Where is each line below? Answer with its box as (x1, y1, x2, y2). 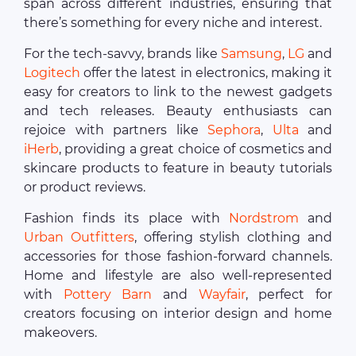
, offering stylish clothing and (133, 230, 333, 246)
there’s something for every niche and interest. (24, 15, 322, 31)
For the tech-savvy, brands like (24, 46, 221, 62)
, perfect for (245, 287, 333, 303)
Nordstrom (228, 211, 299, 226)
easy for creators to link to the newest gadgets (24, 84, 332, 100)
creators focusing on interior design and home (24, 306, 332, 322)
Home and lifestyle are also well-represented (24, 268, 332, 284)
